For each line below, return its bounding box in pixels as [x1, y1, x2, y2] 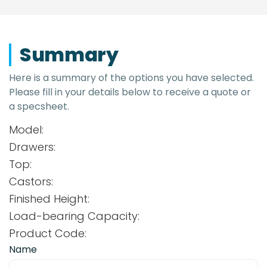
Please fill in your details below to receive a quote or [9, 85, 251, 100]
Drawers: [9, 139, 55, 155]
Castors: [9, 174, 53, 190]
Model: [9, 122, 44, 138]
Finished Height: [9, 191, 89, 207]
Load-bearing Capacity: [9, 209, 139, 224]
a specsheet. [9, 100, 69, 114]
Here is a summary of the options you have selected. [9, 71, 254, 85]
